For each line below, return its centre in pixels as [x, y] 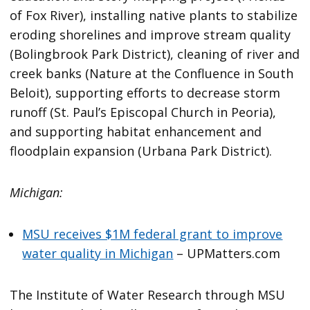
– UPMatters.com [227, 254]
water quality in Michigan [98, 254]
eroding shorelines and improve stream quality [151, 35]
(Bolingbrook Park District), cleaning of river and [155, 54]
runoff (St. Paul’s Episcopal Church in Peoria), [143, 112]
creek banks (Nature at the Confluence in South [152, 74]
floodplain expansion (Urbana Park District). [141, 151]
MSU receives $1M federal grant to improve [153, 234]
